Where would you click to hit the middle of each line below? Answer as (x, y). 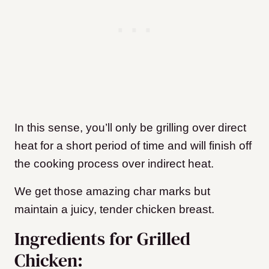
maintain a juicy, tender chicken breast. (114, 210)
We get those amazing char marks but (112, 192)
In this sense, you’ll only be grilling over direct (130, 128)
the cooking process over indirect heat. (114, 164)
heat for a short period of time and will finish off (133, 146)
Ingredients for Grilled (102, 239)
